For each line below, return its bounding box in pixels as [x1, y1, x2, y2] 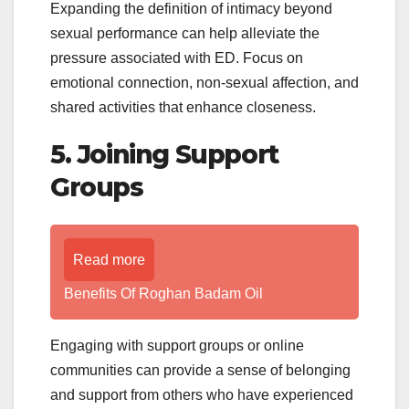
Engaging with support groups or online [50, 337, 304, 353]
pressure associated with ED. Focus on [50, 50, 303, 67]
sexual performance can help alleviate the [50, 26, 320, 42]
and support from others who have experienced [50, 386, 353, 403]
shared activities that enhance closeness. [50, 100, 316, 116]
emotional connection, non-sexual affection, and [50, 75, 359, 91]
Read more [73, 251, 145, 267]
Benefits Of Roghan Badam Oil [64, 285, 263, 301]
